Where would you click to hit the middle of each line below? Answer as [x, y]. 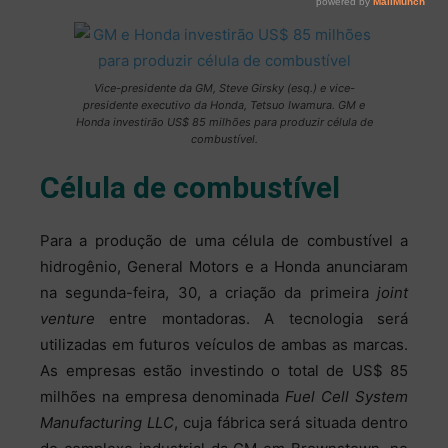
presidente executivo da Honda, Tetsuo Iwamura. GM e [224, 105]
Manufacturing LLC [107, 423]
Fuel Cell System [347, 397]
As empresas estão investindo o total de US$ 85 [224, 371]
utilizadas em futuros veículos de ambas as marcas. [224, 345]
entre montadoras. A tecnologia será [251, 319]
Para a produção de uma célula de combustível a [224, 241]
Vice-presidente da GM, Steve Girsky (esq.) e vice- [224, 88]
